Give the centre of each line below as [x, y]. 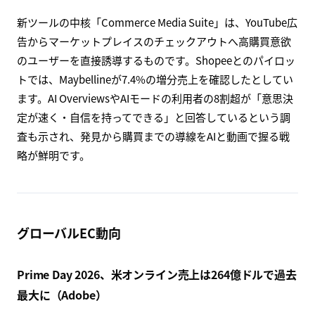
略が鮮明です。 [53, 155]
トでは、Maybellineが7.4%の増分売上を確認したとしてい [155, 79]
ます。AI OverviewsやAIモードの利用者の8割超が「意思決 [155, 98]
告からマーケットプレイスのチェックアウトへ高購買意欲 [154, 41]
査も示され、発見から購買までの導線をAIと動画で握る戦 [153, 136]
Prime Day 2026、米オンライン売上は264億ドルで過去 [157, 274]
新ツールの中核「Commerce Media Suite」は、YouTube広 [157, 22]
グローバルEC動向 [69, 232]
